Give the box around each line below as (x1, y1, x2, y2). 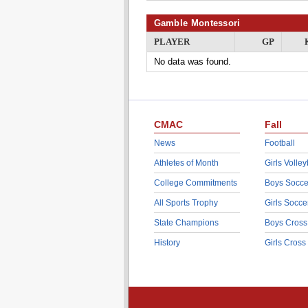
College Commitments (153, 178, 237, 188)
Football (264, 138, 295, 148)
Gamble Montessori (153, 18, 241, 28)
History (153, 238, 180, 247)
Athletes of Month (153, 158, 219, 168)
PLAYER (153, 36, 190, 47)
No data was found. (153, 56, 231, 67)
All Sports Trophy (153, 198, 218, 208)
